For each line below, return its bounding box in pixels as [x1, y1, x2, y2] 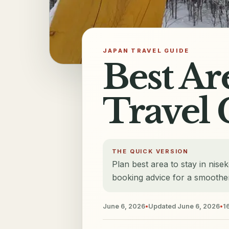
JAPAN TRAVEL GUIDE [103, 47, 190, 54]
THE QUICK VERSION [111, 148, 189, 155]
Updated [148, 202, 177, 210]
